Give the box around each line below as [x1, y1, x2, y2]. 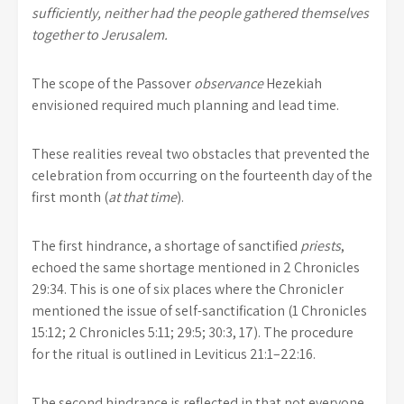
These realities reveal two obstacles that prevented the [32, 143, 370, 163]
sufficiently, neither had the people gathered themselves [32, 3, 369, 23]
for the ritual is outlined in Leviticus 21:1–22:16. [32, 344, 316, 363]
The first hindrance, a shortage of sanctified [32, 235, 300, 255]
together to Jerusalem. [32, 24, 168, 44]
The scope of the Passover [32, 73, 194, 93]
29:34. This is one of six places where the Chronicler [32, 279, 344, 298]
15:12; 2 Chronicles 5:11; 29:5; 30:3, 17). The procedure [32, 322, 353, 342]
